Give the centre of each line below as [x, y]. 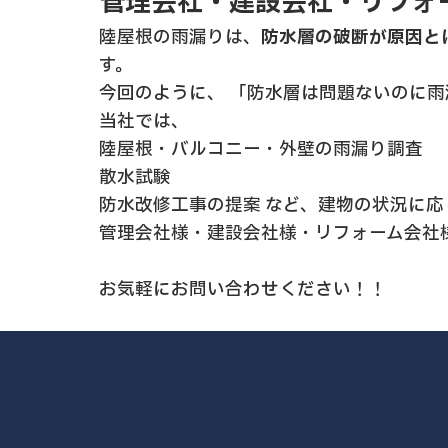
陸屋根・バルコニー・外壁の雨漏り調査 [261, 150]
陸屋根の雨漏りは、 [180, 38]
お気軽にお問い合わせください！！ [243, 290]
